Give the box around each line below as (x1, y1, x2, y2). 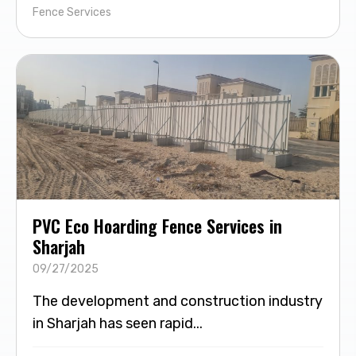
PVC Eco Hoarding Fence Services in (33, 213, 282, 239)
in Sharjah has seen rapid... (33, 315, 203, 333)
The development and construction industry (33, 292, 323, 311)
